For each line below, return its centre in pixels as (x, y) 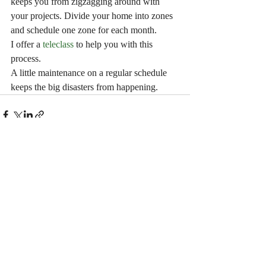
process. (27, 58)
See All (178, 182)
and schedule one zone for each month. (84, 30)
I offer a (26, 44)
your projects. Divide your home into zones (93, 16)
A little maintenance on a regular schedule (90, 73)
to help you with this (114, 44)
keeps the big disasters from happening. (84, 87)
